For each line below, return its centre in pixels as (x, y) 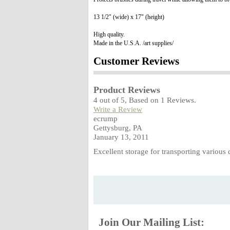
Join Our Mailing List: (151, 222)
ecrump (106, 118)
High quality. (109, 34)
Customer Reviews (136, 61)
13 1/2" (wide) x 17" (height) (129, 17)
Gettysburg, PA (118, 128)
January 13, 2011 (121, 137)
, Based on (143, 100)
